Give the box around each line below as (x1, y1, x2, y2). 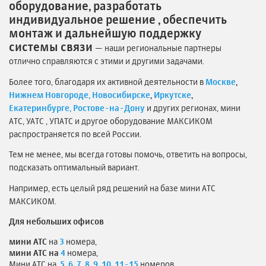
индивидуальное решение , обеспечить (9, 13, 227, 27)
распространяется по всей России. (9, 128, 141, 139)
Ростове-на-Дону (73, 102, 145, 113)
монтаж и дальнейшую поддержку (9, 27, 201, 40)
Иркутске (154, 89, 191, 100)
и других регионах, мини (145, 102, 240, 113)
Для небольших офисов (9, 216, 104, 227)
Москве (205, 76, 236, 87)
